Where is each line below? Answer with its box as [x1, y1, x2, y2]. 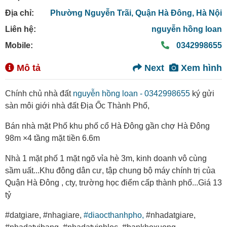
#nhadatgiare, [144, 211, 196, 220]
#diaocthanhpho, [84, 211, 144, 220]
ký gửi [190, 89, 214, 98]
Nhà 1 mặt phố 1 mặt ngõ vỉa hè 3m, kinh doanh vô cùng [5, 154, 207, 163]
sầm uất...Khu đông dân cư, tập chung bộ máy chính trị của [5, 166, 215, 175]
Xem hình [178, 63, 222, 73]
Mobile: [5, 41, 33, 50]
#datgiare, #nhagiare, [5, 211, 84, 220]
